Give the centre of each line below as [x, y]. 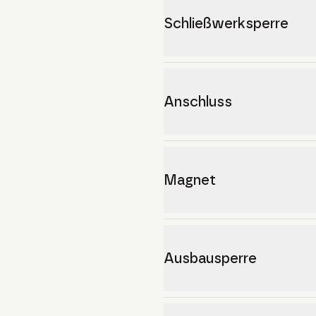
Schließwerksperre [226, 23]
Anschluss [198, 102]
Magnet [190, 180]
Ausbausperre [210, 258]
